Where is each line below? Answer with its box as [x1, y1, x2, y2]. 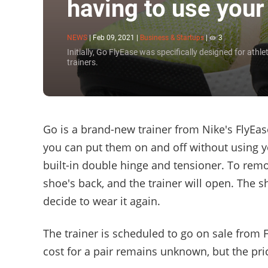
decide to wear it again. [43, 194, 160, 208]
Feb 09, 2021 [93, 33, 135, 42]
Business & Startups [140, 33, 204, 42]
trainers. [67, 57, 98, 67]
